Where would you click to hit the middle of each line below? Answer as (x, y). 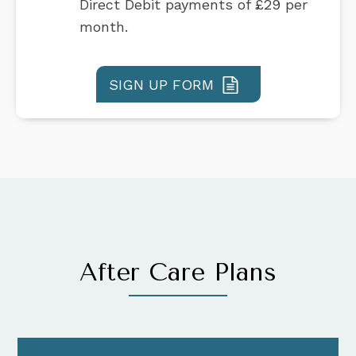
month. (104, 26)
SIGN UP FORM (161, 84)
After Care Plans (178, 272)
